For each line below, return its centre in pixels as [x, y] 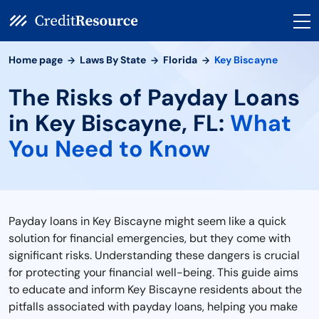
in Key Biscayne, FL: [119, 123]
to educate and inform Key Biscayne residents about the [155, 289]
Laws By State [113, 60]
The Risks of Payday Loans [154, 98]
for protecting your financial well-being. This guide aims [153, 272]
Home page [36, 60]
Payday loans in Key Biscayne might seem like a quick [147, 221]
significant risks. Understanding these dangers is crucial [154, 255]
